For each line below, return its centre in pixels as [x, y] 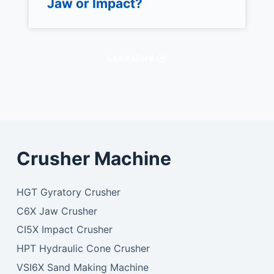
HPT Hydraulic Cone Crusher [83, 249]
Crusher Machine [94, 158]
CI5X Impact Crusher [64, 230]
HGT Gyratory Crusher [68, 192]
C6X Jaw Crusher [57, 211]
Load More [131, 58]
